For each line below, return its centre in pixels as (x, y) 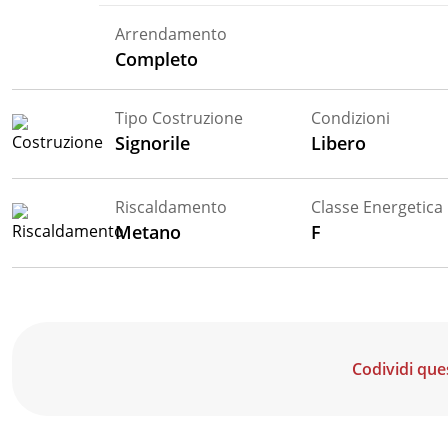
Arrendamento (171, 33)
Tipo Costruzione (179, 117)
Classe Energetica (377, 206)
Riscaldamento (171, 206)
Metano (148, 231)
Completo (157, 58)
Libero (339, 142)
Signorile (153, 142)
